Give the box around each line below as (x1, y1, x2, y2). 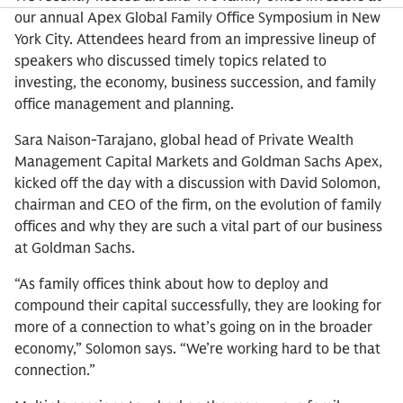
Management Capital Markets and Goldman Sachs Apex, (14, 153, 382, 171)
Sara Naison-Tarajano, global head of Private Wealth (14, 131, 354, 149)
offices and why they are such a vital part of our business (14, 218, 382, 236)
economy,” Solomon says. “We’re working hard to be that (14, 340, 381, 358)
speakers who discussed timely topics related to (14, 52, 327, 70)
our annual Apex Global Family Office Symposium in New (14, 9, 381, 27)
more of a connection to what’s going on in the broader (14, 318, 372, 336)
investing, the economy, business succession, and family (14, 74, 376, 92)
